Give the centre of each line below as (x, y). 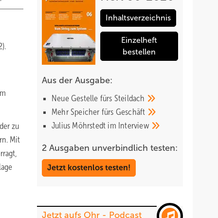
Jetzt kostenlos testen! (89, 168)
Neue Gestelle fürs (83, 98)
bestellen (139, 52)
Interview (135, 126)
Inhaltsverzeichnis (138, 18)
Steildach (130, 98)
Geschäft (131, 112)
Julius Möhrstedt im (85, 126)
